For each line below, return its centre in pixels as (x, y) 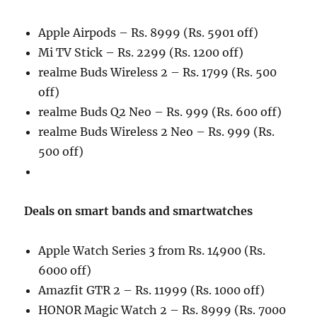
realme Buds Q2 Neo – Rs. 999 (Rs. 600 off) (160, 112)
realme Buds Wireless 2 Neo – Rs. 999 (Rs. (157, 132)
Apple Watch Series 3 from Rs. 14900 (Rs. (152, 251)
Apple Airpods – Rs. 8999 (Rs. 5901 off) (149, 33)
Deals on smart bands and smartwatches (139, 211)
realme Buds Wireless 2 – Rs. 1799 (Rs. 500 (158, 73)
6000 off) (65, 271)
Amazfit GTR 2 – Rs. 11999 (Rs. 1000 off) (152, 290)
